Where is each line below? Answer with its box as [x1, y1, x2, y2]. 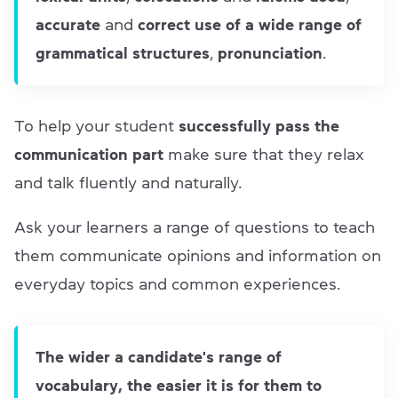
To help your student [14, 118, 179, 135]
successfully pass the [179, 118, 339, 135]
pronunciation [218, 45, 322, 62]
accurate [36, 17, 105, 34]
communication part [14, 147, 163, 163]
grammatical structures [36, 45, 210, 62]
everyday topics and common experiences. [14, 276, 345, 293]
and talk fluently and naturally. [14, 175, 246, 192]
